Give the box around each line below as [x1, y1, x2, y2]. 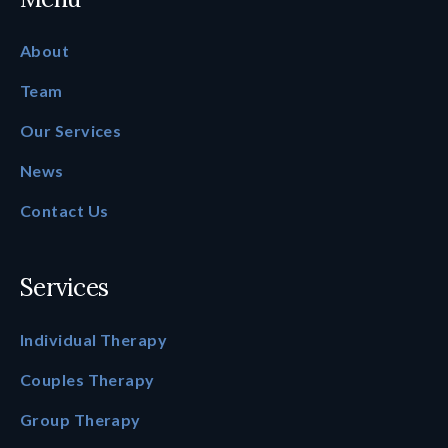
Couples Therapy [20, 369, 155, 389]
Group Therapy [20, 409, 141, 429]
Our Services [20, 120, 122, 140]
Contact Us [20, 200, 109, 220]
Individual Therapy [20, 329, 168, 349]
